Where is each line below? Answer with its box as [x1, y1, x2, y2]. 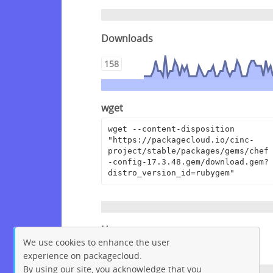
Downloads [101, 31, 153, 45]
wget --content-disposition [107, 124, 235, 134]
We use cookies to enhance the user [23, 236, 171, 248]
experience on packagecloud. [23, 249, 143, 261]
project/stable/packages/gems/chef [107, 146, 269, 156]
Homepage [101, 223, 152, 237]
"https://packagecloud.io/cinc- [107, 135, 254, 145]
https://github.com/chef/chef [101, 240, 234, 254]
